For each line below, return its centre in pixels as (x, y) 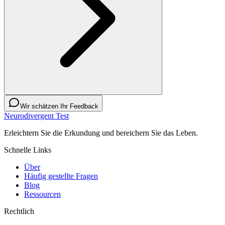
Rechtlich (19, 211)
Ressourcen (42, 194)
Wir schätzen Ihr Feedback (59, 106)
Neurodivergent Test (36, 116)
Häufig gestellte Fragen (61, 176)
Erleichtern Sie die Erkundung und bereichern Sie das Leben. (101, 133)
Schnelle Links (28, 150)
